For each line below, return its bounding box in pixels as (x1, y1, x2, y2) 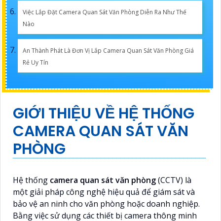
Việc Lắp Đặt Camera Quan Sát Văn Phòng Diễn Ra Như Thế (23, 7, 186, 16)
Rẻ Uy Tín (23, 58, 48, 67)
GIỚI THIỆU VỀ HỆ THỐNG (13, 103, 194, 124)
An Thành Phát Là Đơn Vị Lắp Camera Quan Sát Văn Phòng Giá (23, 46, 194, 55)
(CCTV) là (156, 174, 191, 185)
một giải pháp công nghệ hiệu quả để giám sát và (13, 186, 195, 197)
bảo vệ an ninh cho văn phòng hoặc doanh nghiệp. (13, 198, 200, 209)
